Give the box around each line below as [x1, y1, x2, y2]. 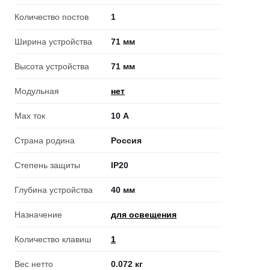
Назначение [14, 210, 62, 219]
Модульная [14, 86, 59, 96]
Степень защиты [14, 160, 80, 170]
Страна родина [14, 136, 75, 145]
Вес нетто [14, 259, 53, 269]
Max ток [14, 111, 45, 121]
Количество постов [14, 12, 89, 22]
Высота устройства [14, 61, 89, 71]
